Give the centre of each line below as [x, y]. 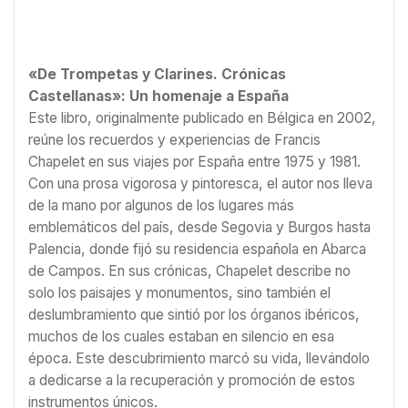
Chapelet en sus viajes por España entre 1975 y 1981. [194, 162]
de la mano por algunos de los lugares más [161, 206]
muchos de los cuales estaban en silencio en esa [181, 337]
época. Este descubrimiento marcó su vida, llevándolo [199, 359]
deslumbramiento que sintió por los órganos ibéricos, [194, 315]
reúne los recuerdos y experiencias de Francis [174, 140]
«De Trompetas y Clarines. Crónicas [157, 75]
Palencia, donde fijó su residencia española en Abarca [197, 250]
